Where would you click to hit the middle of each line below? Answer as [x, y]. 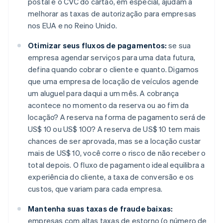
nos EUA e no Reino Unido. [72, 25]
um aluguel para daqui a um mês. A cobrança [104, 93]
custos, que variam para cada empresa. [95, 188]
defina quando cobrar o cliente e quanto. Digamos [113, 69]
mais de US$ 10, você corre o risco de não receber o [117, 153]
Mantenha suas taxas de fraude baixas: [101, 208]
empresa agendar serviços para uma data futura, [112, 57]
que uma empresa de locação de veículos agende [113, 81]
